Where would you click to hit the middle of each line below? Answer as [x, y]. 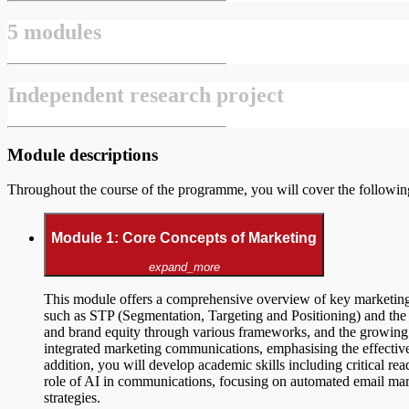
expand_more [184, 267]
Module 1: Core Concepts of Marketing [184, 237]
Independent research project [146, 94]
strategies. [72, 398]
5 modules [54, 32]
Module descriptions [83, 154]
